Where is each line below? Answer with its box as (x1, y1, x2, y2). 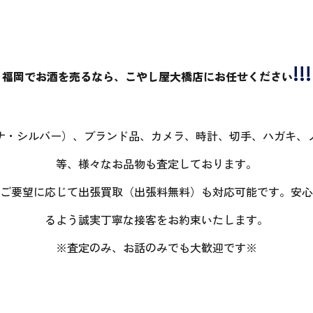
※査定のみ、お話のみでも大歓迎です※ (56, 239, 257, 256)
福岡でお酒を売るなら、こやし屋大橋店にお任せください (1, 68, 293, 85)
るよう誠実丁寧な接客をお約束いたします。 (45, 211, 268, 228)
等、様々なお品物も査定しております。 (56, 155, 257, 173)
